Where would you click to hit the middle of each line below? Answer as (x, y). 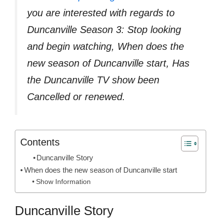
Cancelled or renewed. (76, 96)
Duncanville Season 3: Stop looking (104, 29)
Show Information (63, 182)
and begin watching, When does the (106, 46)
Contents (40, 142)
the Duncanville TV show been (93, 80)
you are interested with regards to (101, 13)
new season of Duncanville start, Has (108, 63)
